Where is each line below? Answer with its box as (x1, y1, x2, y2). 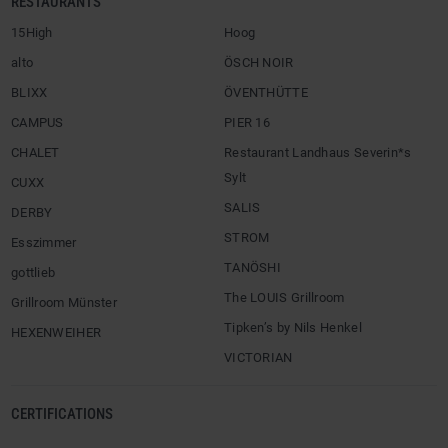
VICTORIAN (224, 349, 293, 365)
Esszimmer (11, 234, 77, 250)
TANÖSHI (224, 259, 282, 275)
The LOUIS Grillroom (224, 289, 345, 305)
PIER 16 (224, 114, 271, 130)
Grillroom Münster (11, 294, 118, 310)
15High (11, 24, 53, 40)
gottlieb (11, 264, 56, 280)
